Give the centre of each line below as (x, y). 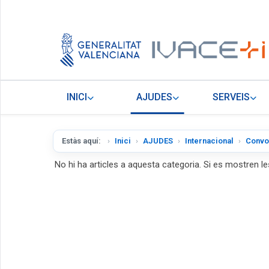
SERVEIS (231, 97)
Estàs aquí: (82, 141)
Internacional (209, 141)
